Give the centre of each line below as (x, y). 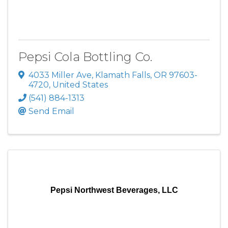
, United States (78, 84)
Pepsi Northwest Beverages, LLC (114, 190)
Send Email (51, 111)
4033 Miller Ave (60, 75)
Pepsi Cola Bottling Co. (85, 57)
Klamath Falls (123, 75)
